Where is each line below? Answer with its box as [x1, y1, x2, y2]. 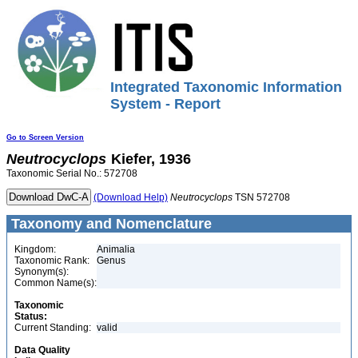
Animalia [97, 244, 135, 255]
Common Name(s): [14, 277, 97, 288]
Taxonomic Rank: [14, 255, 89, 266]
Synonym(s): [14, 266, 69, 277]
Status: [14, 311, 47, 322]
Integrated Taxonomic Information [110, 79, 342, 95]
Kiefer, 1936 [111, 151, 191, 167]
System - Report [110, 96, 221, 112]
